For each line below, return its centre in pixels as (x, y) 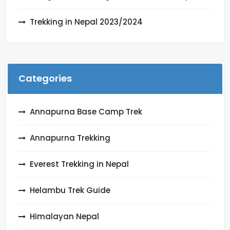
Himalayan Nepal (64, 216)
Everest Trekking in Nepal (79, 164)
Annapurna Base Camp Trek (86, 111)
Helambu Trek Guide (70, 190)
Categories (45, 78)
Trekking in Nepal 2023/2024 (86, 22)
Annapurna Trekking (70, 138)
